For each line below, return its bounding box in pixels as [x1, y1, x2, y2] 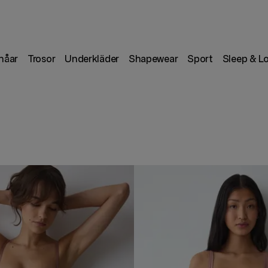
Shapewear [128, 54, 178, 64]
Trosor [28, 54, 56, 64]
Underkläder [65, 54, 119, 64]
